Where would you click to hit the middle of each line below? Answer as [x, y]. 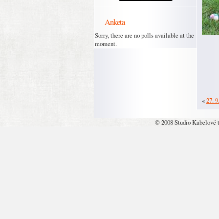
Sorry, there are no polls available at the [144, 35]
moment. [106, 44]
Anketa [115, 22]
